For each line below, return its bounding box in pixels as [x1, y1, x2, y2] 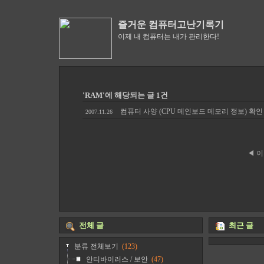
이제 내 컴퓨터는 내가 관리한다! [118, 32, 219, 41]
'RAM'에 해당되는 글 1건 [82, 91, 168, 100]
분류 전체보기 [74, 242, 118, 250]
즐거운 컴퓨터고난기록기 [118, 19, 224, 29]
